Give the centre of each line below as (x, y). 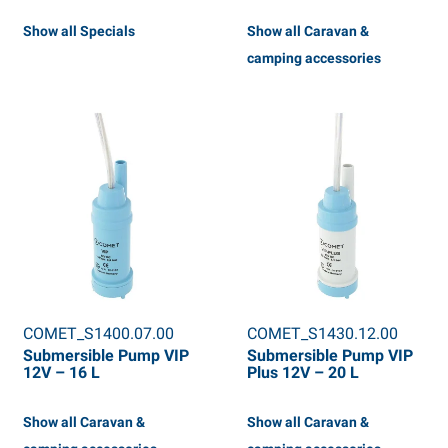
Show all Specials (78, 31)
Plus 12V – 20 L (302, 373)
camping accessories (313, 58)
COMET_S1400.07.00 (98, 334)
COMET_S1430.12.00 (322, 334)
